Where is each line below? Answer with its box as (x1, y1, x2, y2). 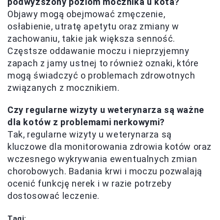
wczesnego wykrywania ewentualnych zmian (7, 154, 197, 165)
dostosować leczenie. (7, 191, 100, 201)
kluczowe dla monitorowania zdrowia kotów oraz (7, 141, 212, 152)
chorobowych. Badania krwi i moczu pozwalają (7, 166, 202, 177)
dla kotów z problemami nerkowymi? (7, 117, 165, 128)
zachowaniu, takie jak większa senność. (7, 33, 175, 44)
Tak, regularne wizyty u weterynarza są (7, 129, 172, 140)
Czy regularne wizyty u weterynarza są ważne (7, 105, 204, 115)
